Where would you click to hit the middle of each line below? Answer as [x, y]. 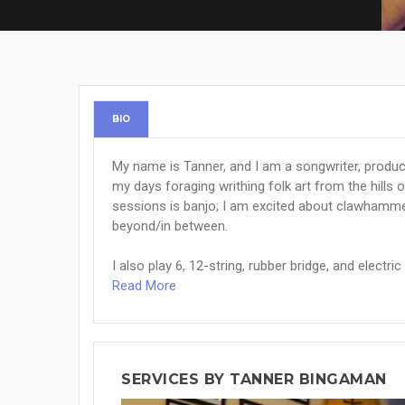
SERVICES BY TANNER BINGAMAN [254, 379]
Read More [144, 286]
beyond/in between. [170, 226]
